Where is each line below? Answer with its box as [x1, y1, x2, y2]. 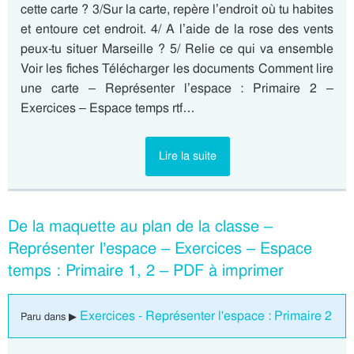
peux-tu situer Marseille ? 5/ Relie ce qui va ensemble [21, 40, 333, 58]
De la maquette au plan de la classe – [8, 216, 273, 237]
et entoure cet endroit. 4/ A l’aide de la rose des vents [21, 21, 333, 38]
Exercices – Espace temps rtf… [21, 100, 195, 117]
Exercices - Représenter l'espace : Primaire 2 [80, 307, 332, 325]
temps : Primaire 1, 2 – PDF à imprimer [8, 260, 284, 281]
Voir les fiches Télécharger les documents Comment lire [21, 60, 333, 77]
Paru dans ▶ [21, 310, 80, 324]
